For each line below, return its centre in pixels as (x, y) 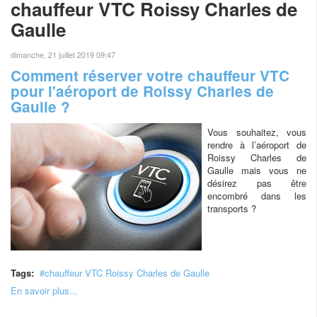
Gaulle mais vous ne (257, 170)
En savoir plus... (44, 290)
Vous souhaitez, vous (257, 132)
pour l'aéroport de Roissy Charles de (142, 91)
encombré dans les (257, 196)
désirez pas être (257, 183)
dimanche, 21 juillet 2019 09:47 (63, 54)
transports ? (232, 208)
